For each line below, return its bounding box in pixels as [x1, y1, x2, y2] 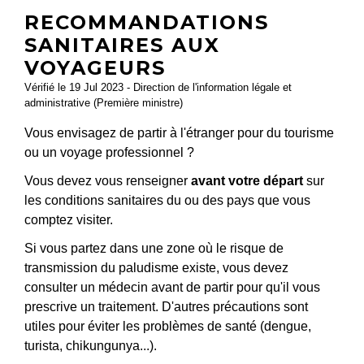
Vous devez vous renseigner [24, 173, 191, 188]
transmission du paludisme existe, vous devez [24, 260, 288, 275]
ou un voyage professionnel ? [24, 145, 194, 159]
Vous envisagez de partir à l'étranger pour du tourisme [24, 125, 334, 140]
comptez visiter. [24, 212, 113, 227]
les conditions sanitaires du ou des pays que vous [24, 193, 310, 207]
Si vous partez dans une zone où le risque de [24, 240, 284, 255]
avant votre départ [191, 173, 303, 188]
